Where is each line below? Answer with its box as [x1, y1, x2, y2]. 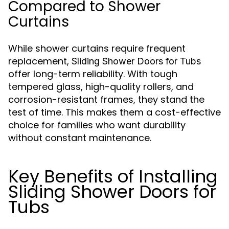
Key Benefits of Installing [8, 164, 218, 189]
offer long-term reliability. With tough [8, 67, 177, 80]
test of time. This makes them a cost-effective [8, 106, 221, 119]
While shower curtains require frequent [8, 42, 186, 55]
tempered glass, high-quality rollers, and [8, 80, 194, 93]
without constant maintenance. [8, 131, 151, 144]
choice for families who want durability [8, 119, 186, 131]
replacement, [8, 55, 72, 67]
